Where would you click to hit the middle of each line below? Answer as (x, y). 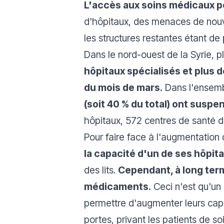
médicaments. (117, 186)
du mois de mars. (123, 87)
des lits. (101, 170)
